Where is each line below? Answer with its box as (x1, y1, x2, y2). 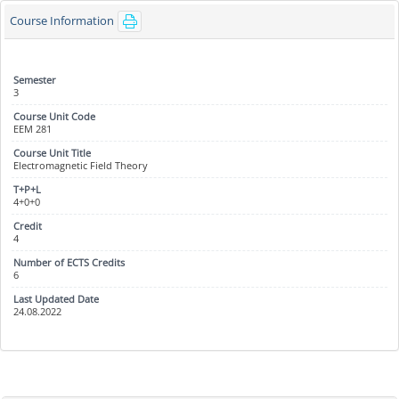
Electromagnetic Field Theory (13, 159, 148, 172)
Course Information (10, 12, 115, 29)
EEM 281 (13, 122, 52, 135)
